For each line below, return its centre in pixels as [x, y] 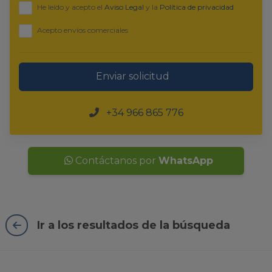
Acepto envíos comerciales [82, 30]
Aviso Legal [124, 7]
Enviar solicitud [134, 76]
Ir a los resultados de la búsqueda [134, 225]
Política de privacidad [197, 7]
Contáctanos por [115, 160]
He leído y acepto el [70, 7]
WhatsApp [185, 160]
